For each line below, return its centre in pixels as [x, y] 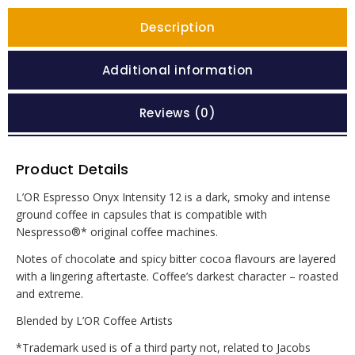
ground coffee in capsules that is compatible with [141, 214]
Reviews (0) [177, 113]
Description [177, 27]
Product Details [72, 169]
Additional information [177, 70]
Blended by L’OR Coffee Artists [94, 320]
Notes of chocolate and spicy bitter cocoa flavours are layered [176, 258]
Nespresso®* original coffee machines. [117, 231]
